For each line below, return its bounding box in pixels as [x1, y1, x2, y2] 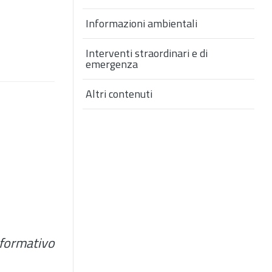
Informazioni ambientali [86, 15, 197, 32]
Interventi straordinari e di [86, 45, 208, 62]
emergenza [86, 56, 138, 73]
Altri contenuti [86, 86, 152, 103]
